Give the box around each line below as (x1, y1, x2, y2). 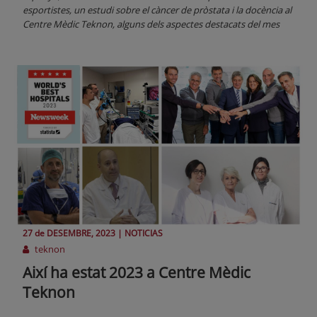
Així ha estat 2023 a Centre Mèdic (23, 263, 250, 283)
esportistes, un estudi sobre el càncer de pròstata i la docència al (23, 4, 292, 17)
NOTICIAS (125, 227, 163, 240)
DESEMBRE (47, 227, 91, 240)
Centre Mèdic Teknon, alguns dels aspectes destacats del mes (23, 18, 279, 31)
